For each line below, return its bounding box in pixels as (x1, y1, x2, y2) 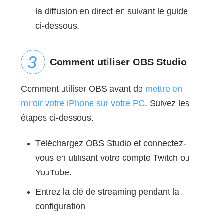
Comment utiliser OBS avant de (20, 83, 145, 93)
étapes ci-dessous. (20, 112, 93, 123)
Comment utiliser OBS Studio (49, 56, 186, 67)
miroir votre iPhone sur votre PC (20, 98, 145, 108)
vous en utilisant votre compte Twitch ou (35, 153, 190, 163)
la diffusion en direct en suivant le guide (35, 6, 188, 16)
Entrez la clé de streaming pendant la (35, 186, 179, 197)
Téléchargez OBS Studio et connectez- (35, 138, 186, 148)
